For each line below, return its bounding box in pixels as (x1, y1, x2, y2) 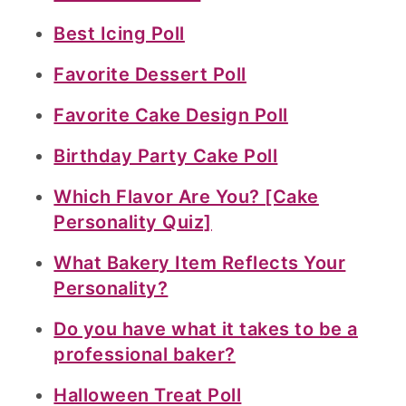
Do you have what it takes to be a (53, 318, 358, 340)
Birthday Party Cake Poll (53, 145, 278, 167)
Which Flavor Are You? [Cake (53, 186, 319, 208)
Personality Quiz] (53, 211, 212, 233)
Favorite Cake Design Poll (53, 104, 288, 126)
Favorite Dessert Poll (53, 63, 246, 85)
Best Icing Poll (53, 23, 185, 44)
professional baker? (53, 343, 236, 365)
